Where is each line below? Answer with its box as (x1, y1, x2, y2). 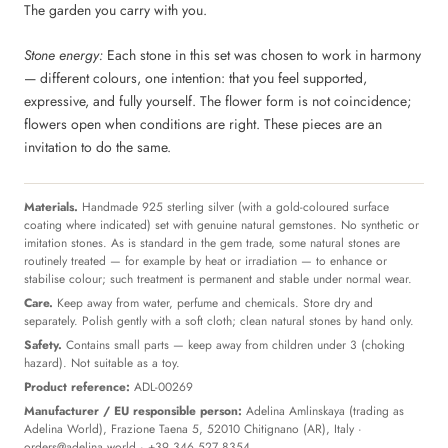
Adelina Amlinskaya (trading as (242, 402, 404, 420)
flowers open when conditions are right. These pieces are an (24, 114, 382, 134)
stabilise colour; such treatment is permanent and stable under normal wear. (24, 270, 412, 288)
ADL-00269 (130, 378, 193, 396)
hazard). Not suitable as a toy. (24, 354, 180, 372)
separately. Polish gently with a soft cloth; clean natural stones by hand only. (24, 312, 414, 330)
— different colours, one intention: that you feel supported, (24, 68, 367, 88)
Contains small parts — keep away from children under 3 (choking (62, 336, 405, 354)
